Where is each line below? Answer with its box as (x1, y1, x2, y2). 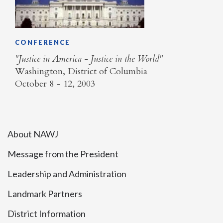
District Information (7, 208, 86, 219)
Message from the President (7, 148, 118, 159)
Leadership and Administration (7, 168, 126, 179)
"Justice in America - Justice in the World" (15, 53, 163, 66)
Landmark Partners (7, 188, 82, 199)
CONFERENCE (15, 38, 70, 46)
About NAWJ (7, 128, 58, 139)
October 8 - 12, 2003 (15, 78, 95, 91)
